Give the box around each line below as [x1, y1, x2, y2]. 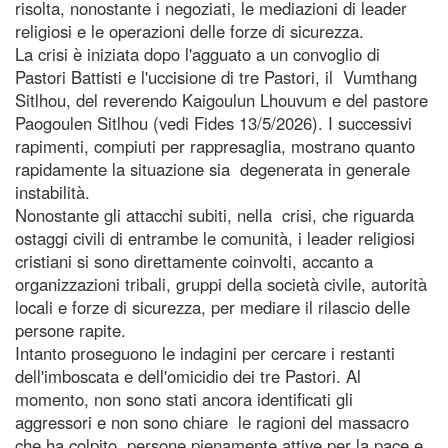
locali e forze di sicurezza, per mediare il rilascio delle [15, 294, 410, 319]
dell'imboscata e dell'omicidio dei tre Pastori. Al [15, 363, 361, 388]
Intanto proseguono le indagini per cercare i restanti [15, 340, 395, 365]
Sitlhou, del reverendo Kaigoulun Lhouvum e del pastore [15, 87, 428, 112]
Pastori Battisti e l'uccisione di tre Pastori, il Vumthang [15, 64, 417, 89]
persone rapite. [15, 317, 126, 342]
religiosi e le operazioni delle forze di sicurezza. [15, 18, 369, 43]
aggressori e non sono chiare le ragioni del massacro [15, 409, 409, 434]
